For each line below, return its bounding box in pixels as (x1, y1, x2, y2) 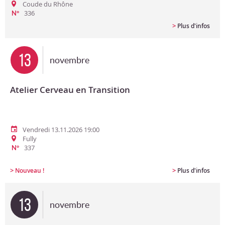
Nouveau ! (15, 166, 44, 175)
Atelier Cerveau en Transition (10, 84, 130, 95)
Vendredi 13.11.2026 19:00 (23, 125, 99, 134)
